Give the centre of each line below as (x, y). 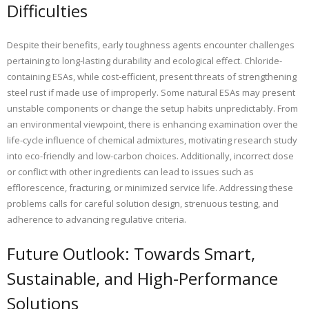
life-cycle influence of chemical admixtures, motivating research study (152, 140)
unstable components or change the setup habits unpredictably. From (152, 109)
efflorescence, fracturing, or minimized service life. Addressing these (150, 188)
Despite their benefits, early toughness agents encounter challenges (151, 45)
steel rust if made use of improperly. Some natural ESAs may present (151, 93)
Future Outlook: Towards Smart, (131, 254)
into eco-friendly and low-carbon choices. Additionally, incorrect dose (150, 156)
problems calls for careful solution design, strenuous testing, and (143, 204)
